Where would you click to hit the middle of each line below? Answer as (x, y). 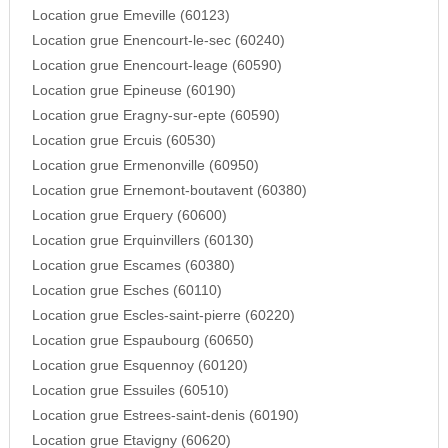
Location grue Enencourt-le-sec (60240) (158, 41)
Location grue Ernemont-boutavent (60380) (169, 191)
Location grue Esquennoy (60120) (139, 366)
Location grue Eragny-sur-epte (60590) (155, 116)
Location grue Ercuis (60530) (123, 141)
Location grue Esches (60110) (126, 291)
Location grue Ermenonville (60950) (145, 166)
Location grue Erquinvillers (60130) (142, 241)
